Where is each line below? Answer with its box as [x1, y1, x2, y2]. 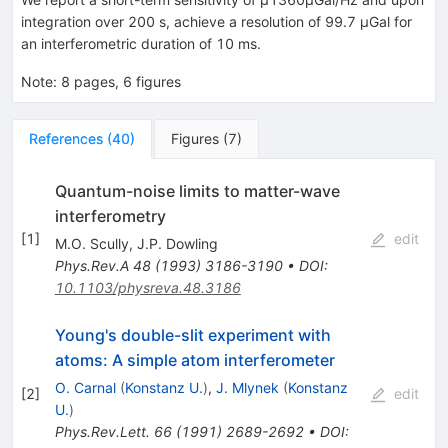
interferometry [54, 205, 166, 226]
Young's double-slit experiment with [54, 324, 331, 345]
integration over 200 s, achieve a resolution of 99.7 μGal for [21, 12, 412, 30]
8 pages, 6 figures [61, 72, 181, 90]
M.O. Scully [54, 234, 129, 252]
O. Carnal [54, 378, 116, 396]
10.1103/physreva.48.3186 [54, 278, 241, 296]
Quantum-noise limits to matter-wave [54, 180, 340, 201]
